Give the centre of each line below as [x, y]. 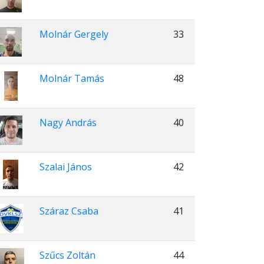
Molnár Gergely [74, 34]
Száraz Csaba [69, 211]
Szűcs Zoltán [67, 255]
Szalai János [66, 167]
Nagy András [68, 123]
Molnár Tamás [72, 78]
